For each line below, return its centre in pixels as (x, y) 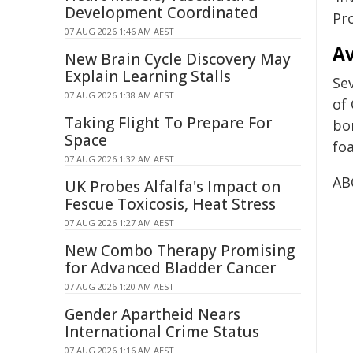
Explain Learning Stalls (148, 76)
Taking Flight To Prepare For (168, 123)
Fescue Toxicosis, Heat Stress (170, 204)
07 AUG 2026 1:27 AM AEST (119, 223)
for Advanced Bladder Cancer (170, 268)
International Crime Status (162, 332)
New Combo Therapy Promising (180, 251)
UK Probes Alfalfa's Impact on (173, 187)
